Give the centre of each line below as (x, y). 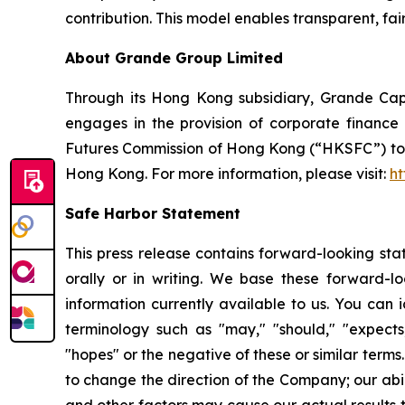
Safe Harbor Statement (153, 213)
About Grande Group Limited (174, 58)
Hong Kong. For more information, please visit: (227, 174)
